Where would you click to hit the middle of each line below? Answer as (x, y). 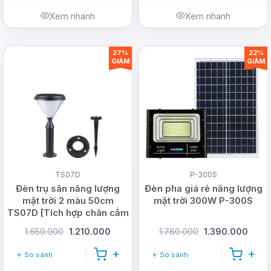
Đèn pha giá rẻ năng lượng (203, 188)
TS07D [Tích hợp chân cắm (68, 212)
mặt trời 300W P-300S (203, 200)
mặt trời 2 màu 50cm (68, 200)
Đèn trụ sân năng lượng (68, 188)
